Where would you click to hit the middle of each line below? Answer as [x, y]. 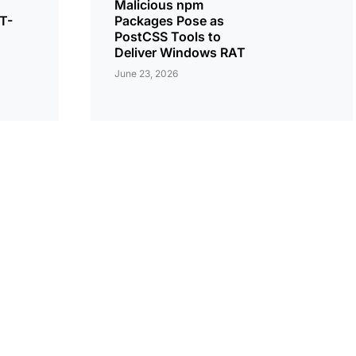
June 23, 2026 [146, 74]
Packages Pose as [169, 21]
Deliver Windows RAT [180, 52]
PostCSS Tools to [168, 37]
